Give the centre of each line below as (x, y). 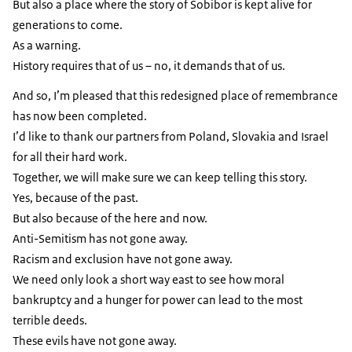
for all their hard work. (70, 157)
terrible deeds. (50, 321)
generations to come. (68, 25)
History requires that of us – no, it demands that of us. (149, 66)
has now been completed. (80, 116)
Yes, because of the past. (75, 198)
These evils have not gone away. (95, 341)
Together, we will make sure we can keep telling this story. (160, 178)
